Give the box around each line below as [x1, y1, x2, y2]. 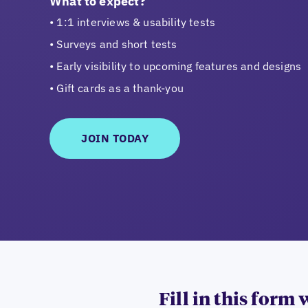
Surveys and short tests [56, 37, 177, 52]
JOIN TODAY [81, 131, 148, 146]
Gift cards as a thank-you [56, 81, 184, 96]
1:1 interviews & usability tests [56, 15, 216, 30]
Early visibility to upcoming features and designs [56, 59, 302, 74]
